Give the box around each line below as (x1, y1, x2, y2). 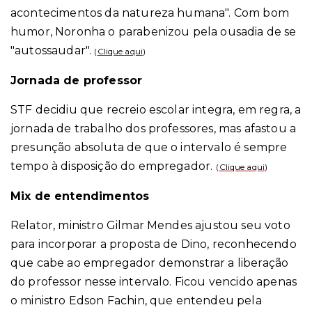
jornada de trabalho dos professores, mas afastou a (10, 122, 297, 135)
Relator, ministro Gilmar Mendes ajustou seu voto (10, 219, 290, 232)
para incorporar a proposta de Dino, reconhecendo (10, 237, 297, 251)
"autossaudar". (10, 44, 92, 57)
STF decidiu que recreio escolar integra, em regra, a (10, 103, 302, 116)
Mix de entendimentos (10, 189, 150, 203)
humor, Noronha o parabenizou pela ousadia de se (10, 25, 297, 38)
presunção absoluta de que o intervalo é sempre (10, 141, 288, 154)
